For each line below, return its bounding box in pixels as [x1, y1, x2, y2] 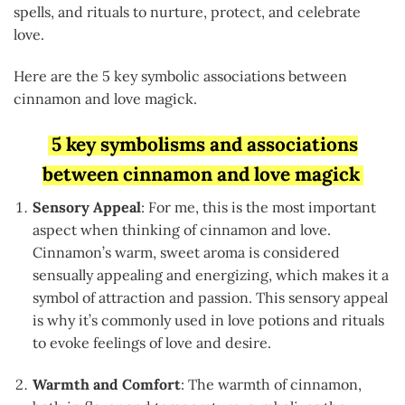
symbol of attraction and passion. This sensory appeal [32, 287, 388, 306]
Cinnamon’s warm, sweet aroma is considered [32, 242, 340, 261]
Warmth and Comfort [32, 374, 181, 393]
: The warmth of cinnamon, [180, 374, 362, 393]
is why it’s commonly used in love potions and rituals [32, 310, 384, 329]
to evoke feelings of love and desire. [32, 333, 271, 352]
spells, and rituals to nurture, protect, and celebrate [14, 3, 361, 22]
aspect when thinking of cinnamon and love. [32, 220, 334, 239]
